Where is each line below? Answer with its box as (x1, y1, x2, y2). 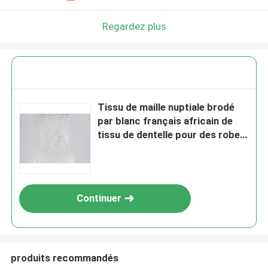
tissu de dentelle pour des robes (98, 129, 246, 141)
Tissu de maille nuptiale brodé (98, 101, 235, 114)
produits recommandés (10, 251, 118, 264)
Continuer (76, 192, 121, 205)
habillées (98, 142, 138, 155)
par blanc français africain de (98, 115, 233, 127)
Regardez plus (102, 20, 166, 32)
